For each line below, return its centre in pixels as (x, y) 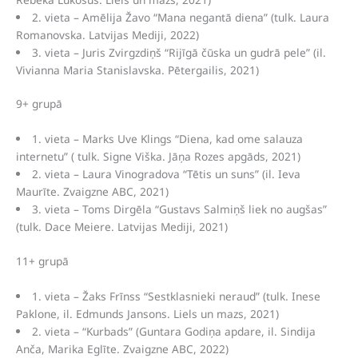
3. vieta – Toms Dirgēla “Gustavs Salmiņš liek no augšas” (179, 209)
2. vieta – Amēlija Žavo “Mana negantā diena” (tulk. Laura (180, 17)
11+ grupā (42, 261)
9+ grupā (39, 104)
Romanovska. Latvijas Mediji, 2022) (107, 34)
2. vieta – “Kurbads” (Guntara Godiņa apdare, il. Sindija (173, 331)
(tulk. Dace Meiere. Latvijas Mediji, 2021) (122, 227)
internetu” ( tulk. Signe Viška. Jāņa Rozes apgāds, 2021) (158, 157)
